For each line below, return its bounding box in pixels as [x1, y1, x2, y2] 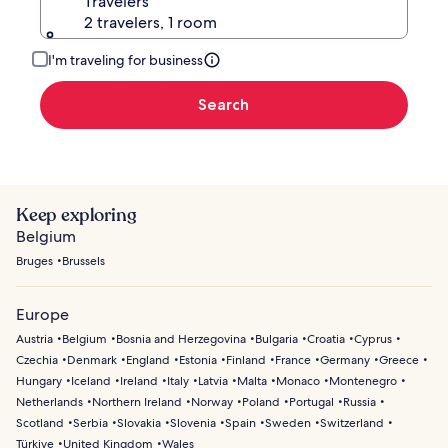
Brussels [62, 252, 105, 269]
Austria [16, 330, 53, 347]
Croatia [307, 330, 345, 347]
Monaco [276, 372, 320, 389]
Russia [343, 393, 376, 410]
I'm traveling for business [48, 50, 203, 69]
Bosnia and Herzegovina [116, 330, 246, 347]
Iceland [71, 372, 111, 389]
